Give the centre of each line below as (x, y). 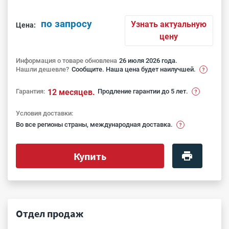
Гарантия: (30, 91)
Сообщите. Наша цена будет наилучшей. (134, 69)
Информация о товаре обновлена (66, 61)
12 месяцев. (71, 92)
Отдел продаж (50, 213)
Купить (90, 156)
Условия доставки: (44, 113)
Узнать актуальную (169, 24)
